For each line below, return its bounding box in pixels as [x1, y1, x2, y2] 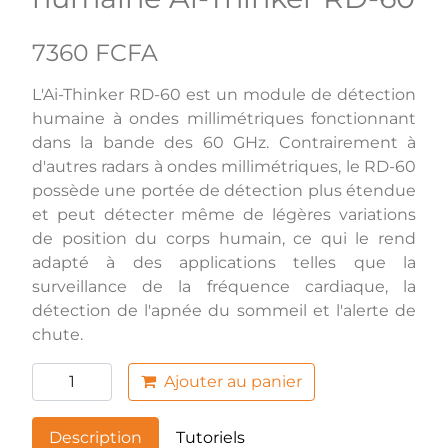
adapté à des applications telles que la [32, 252, 416, 272]
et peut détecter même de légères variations [32, 204, 416, 224]
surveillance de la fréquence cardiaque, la [32, 276, 416, 296]
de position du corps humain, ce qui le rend [32, 228, 416, 248]
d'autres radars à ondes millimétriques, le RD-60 [32, 156, 416, 176]
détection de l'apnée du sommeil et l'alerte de [32, 300, 416, 320]
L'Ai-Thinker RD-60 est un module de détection [32, 84, 416, 104]
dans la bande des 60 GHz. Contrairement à [32, 132, 416, 152]
